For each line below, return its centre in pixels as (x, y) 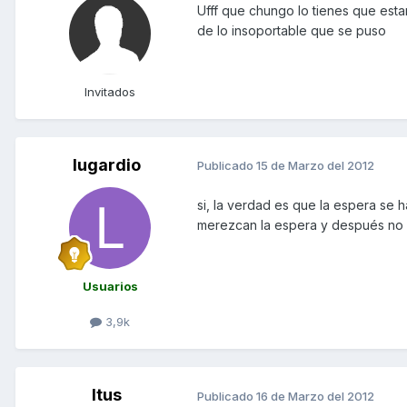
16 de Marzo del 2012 (315, 396)
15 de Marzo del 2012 (315, 166)
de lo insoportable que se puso (292, 30)
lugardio (106, 164)
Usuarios (110, 286)
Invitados (110, 91)
